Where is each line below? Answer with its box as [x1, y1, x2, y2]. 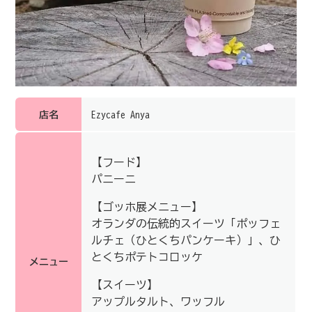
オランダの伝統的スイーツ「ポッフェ [91, 218, 281, 230]
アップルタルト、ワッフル [91, 296, 225, 308]
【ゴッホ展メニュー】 [91, 201, 203, 213]
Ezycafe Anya [91, 110, 150, 120]
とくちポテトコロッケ [91, 251, 203, 263]
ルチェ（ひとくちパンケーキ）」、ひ [91, 235, 281, 247]
